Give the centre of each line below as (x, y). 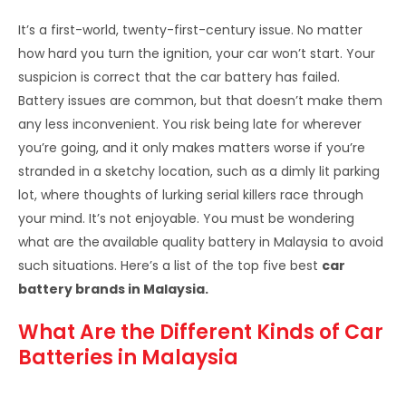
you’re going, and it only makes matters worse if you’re (192, 147)
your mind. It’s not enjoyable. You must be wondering (186, 218)
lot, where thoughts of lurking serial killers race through (191, 194)
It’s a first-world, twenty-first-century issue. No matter (190, 29)
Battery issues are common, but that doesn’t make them (200, 100)
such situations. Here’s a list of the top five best (170, 265)
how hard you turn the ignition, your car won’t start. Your (197, 53)
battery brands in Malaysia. (113, 289)
